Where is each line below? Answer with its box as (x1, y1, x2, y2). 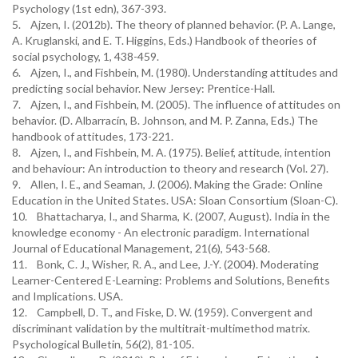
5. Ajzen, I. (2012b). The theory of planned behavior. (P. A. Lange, (12, 18, 336, 31)
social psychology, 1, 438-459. (12, 50, 159, 63)
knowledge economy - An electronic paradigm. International (12, 225, 309, 239)
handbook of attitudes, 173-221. (12, 129, 173, 143)
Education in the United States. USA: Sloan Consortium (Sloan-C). (12, 193, 338, 207)
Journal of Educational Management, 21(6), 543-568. (12, 241, 270, 255)
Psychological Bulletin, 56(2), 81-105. (12, 337, 194, 351)
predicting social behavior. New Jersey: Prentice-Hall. (12, 82, 275, 95)
